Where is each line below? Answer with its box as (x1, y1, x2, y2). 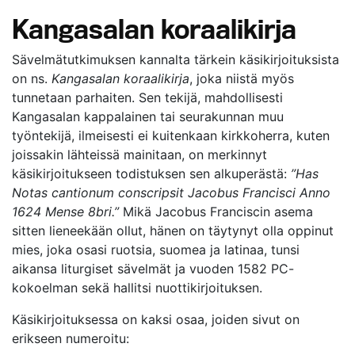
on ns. (12, 71, 52, 86)
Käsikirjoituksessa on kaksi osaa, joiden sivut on (12, 311, 300, 327)
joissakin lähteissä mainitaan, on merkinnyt (12, 147, 267, 162)
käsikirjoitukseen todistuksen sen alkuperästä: (12, 166, 291, 181)
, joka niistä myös (189, 71, 294, 86)
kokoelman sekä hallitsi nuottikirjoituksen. (12, 280, 262, 296)
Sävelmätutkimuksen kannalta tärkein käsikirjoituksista (12, 52, 339, 67)
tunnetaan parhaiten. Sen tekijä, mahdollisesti (12, 90, 283, 105)
